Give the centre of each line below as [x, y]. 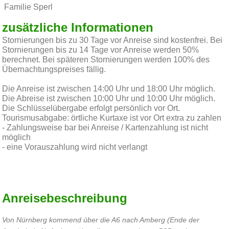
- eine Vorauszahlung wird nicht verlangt [75, 147]
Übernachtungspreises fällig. [54, 69]
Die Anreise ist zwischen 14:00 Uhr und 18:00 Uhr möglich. [109, 89]
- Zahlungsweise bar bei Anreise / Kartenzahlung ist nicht [105, 128]
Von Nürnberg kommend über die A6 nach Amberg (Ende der [101, 220]
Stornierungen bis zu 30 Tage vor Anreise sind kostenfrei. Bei [112, 40]
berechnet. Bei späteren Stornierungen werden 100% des [106, 60]
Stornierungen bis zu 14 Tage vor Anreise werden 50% [101, 50]
